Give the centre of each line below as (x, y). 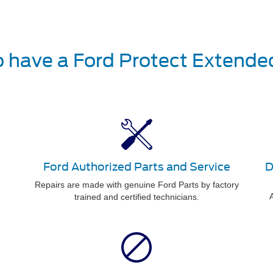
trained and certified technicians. (136, 197)
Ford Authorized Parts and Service (136, 166)
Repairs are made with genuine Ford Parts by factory (136, 184)
